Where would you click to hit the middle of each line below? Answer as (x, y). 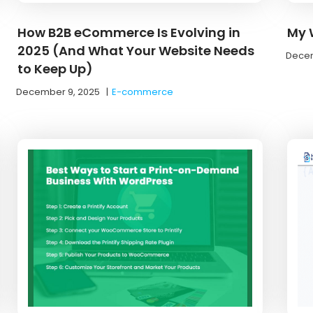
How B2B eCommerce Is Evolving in (129, 32)
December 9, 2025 (58, 92)
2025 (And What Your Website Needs (136, 50)
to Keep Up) (56, 68)
